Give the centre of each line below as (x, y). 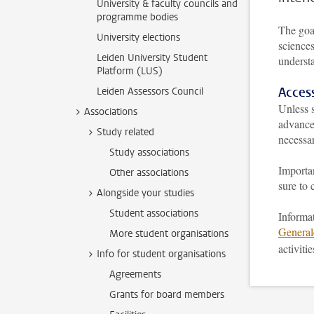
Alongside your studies (145, 193)
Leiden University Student (152, 58)
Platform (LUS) (130, 71)
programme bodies (137, 17)
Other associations (149, 173)
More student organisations (169, 234)
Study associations (149, 152)
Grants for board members (167, 295)
